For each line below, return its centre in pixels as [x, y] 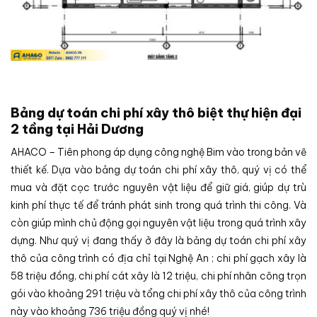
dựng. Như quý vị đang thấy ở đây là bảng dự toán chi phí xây [158, 240]
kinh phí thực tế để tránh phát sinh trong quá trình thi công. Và [158, 205]
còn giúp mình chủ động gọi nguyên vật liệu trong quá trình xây [158, 223]
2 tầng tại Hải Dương [77, 129]
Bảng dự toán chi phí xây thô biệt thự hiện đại [156, 113]
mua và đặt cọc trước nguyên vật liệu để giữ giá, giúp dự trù [158, 187]
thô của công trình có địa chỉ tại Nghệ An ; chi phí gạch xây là [158, 258]
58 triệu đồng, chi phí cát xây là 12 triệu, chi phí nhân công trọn [158, 276]
